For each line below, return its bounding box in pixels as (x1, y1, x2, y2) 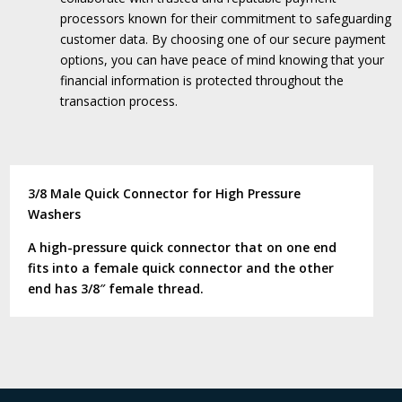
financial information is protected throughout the (59, 71, 344, 89)
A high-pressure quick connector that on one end (28, 238, 337, 256)
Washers (28, 205, 82, 223)
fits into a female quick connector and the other (28, 258, 335, 276)
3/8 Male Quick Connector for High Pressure (28, 184, 301, 202)
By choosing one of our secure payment (151, 30, 386, 48)
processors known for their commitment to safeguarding (59, 9, 391, 27)
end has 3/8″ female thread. (28, 279, 205, 297)
